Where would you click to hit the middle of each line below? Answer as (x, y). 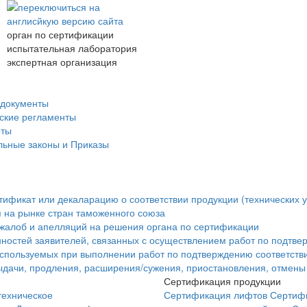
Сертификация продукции (222, 281)
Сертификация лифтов (216, 295)
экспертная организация (62, 62)
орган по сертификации (60, 34)
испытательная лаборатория (72, 48)
